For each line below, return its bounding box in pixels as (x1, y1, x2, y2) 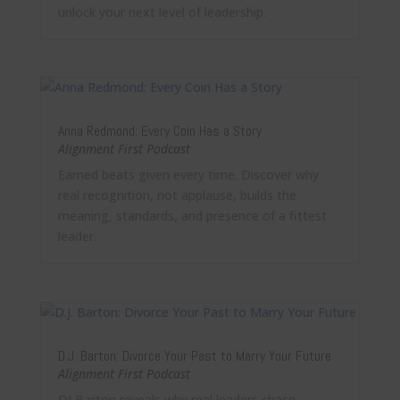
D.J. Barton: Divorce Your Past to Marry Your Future (57, 346, 331, 365)
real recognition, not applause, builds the (57, 187, 296, 204)
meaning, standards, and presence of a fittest (57, 207, 327, 225)
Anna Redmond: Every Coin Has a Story (57, 121, 262, 141)
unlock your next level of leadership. (57, 4, 266, 21)
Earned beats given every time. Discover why (57, 166, 319, 184)
